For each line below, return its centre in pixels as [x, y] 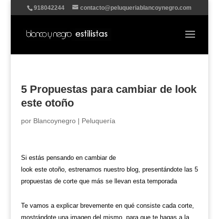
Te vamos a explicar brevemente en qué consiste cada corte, [107, 206]
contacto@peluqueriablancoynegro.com [136, 8]
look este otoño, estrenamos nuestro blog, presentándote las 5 [109, 169]
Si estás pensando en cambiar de [68, 158]
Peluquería [98, 121]
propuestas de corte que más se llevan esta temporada [99, 181]
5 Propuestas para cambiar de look [109, 89]
